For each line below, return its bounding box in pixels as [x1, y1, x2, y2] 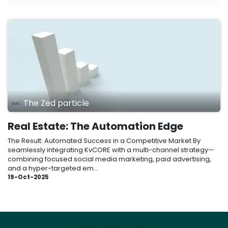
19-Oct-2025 [8, 173, 49, 182]
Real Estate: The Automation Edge [8, 119, 183, 134]
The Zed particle [23, 97, 90, 109]
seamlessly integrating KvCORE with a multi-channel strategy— [8, 145, 214, 155]
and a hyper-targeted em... [8, 163, 98, 174]
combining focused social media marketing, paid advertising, [8, 154, 211, 164]
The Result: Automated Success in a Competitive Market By [8, 136, 201, 146]
